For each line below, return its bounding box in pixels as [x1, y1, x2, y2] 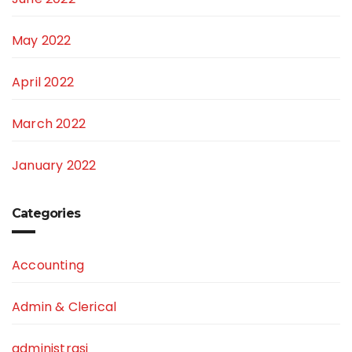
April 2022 [12, 73, 74, 92]
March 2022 [12, 115, 86, 134]
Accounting [12, 256, 84, 275]
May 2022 [12, 31, 71, 50]
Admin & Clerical [12, 298, 117, 317]
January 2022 [12, 156, 97, 175]
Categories [12, 206, 80, 222]
